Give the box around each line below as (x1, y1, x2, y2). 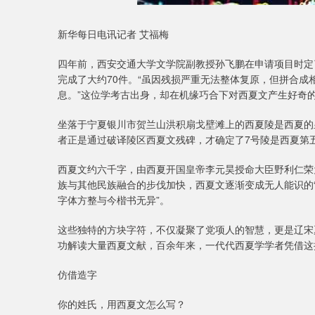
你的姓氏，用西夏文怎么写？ (58, 297, 186, 311)
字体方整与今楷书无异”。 (58, 193, 169, 207)
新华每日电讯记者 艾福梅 (58, 27, 169, 41)
